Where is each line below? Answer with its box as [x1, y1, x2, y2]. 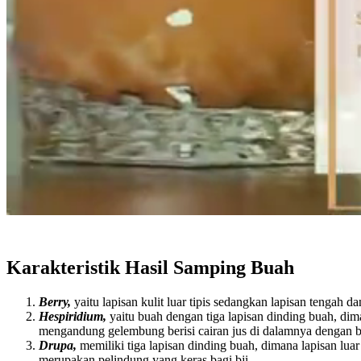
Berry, [39, 294, 74, 309]
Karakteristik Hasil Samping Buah [6, 256, 294, 278]
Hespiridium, [39, 309, 110, 323]
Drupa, [39, 338, 80, 352]
